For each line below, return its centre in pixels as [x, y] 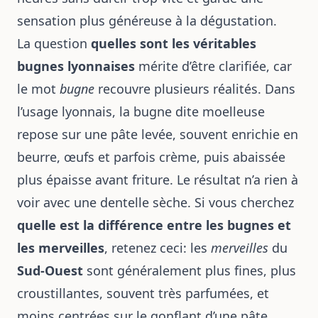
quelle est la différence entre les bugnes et [154, 225]
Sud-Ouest [50, 270]
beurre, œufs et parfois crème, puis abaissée [151, 157]
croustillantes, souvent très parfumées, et [143, 293]
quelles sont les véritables [174, 43]
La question [54, 43]
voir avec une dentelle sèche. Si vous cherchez [155, 202]
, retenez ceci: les [158, 248]
